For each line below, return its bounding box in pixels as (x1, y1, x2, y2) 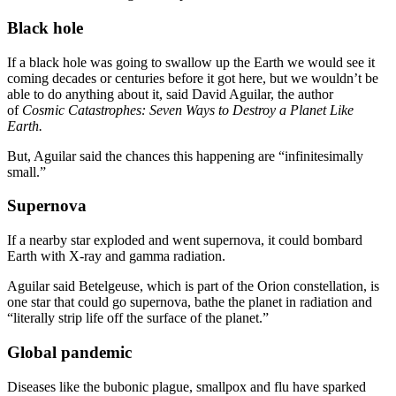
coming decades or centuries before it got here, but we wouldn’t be (7, 70, 378, 86)
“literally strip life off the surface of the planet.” (7, 310, 269, 326)
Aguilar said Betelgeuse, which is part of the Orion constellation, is (7, 278, 379, 294)
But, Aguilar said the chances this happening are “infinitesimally (7, 148, 363, 164)
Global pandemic (7, 342, 132, 362)
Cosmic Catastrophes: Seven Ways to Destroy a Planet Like (22, 102, 354, 118)
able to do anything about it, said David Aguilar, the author (7, 86, 333, 102)
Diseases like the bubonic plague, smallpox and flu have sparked (7, 378, 366, 394)
